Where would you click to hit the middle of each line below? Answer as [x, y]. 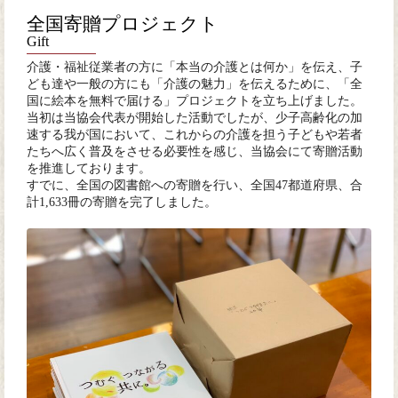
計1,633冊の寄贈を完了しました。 [122, 203]
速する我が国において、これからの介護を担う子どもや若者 [195, 135]
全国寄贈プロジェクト [123, 23]
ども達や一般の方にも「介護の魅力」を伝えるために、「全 [195, 84]
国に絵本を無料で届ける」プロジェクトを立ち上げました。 [195, 101]
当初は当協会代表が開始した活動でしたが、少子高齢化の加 [195, 118]
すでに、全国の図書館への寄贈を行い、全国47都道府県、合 [195, 186]
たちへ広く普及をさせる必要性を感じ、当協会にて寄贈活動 [195, 152]
